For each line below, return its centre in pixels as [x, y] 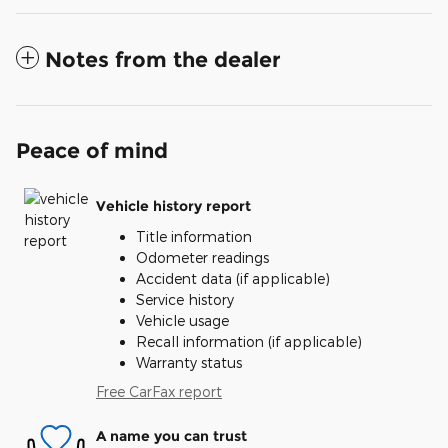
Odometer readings [202, 257]
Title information [194, 236]
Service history [185, 299]
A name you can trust [171, 436]
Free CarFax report [159, 391]
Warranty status [189, 362]
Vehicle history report [173, 206]
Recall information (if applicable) [249, 341]
